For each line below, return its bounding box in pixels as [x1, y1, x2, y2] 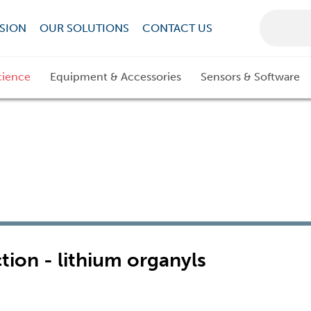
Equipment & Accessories [50, 70, 181, 84]
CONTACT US [142, 21, 212, 35]
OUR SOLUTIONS [39, 21, 129, 35]
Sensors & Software [201, 70, 300, 84]
